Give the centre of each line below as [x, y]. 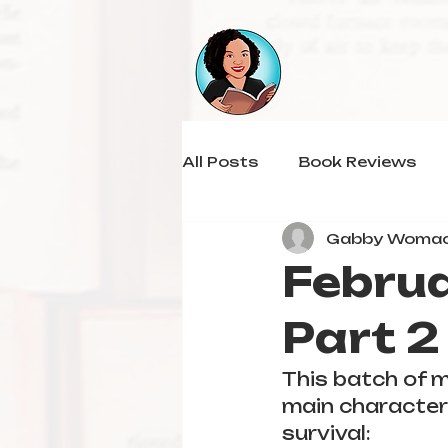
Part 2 [361, 338]
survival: [329, 433]
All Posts [220, 161]
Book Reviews [357, 161]
